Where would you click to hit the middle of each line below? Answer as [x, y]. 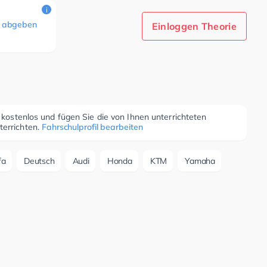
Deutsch [39, 161]
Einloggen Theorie [194, 26]
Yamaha [200, 161]
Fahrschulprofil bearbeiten [92, 127]
